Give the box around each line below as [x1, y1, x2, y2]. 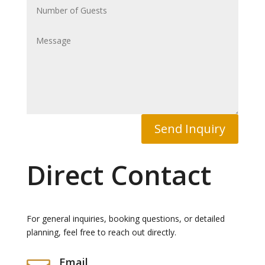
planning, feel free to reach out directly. [26, 227, 176, 238]
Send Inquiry [154, 121, 226, 137]
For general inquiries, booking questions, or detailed [26, 213, 225, 224]
